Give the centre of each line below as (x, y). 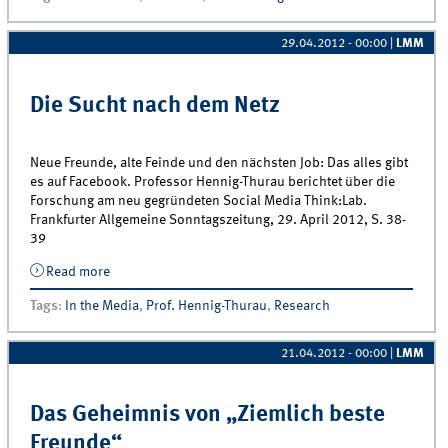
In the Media (102, 305)
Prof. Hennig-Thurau (207, 305)
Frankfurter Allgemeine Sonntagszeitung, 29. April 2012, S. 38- (218, 219)
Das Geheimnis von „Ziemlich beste (208, 415)
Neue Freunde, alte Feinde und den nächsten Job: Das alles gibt (219, 162)
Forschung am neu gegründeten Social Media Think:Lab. (199, 200)
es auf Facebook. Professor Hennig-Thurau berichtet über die (213, 181)
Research (302, 305)
